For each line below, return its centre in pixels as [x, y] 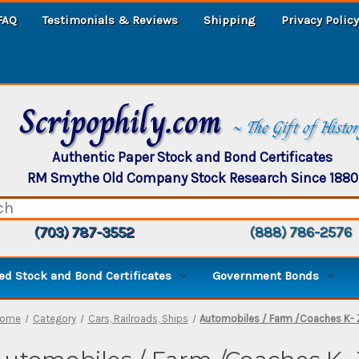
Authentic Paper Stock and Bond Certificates [192, 157]
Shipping [230, 20]
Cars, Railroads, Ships [138, 318]
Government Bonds [266, 275]
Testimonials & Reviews [110, 20]
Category [54, 318]
